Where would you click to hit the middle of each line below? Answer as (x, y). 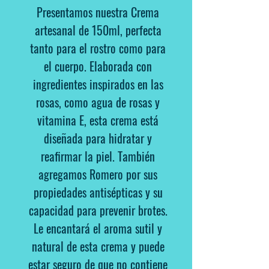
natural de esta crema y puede (98, 246)
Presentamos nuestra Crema (98, 12)
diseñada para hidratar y (98, 138)
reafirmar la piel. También (98, 156)
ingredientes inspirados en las (98, 84)
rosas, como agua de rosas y (98, 102)
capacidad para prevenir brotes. (98, 210)
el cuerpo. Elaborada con (98, 66)
